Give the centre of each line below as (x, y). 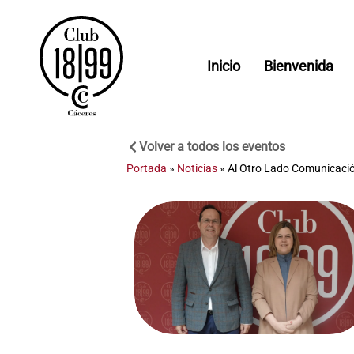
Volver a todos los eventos (212, 147)
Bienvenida (299, 66)
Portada (147, 169)
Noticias (197, 169)
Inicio (224, 66)
